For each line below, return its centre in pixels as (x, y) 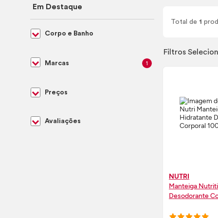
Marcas (57, 63)
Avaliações (63, 121)
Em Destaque (57, 7)
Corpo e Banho (69, 34)
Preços (56, 92)
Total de (185, 22)
